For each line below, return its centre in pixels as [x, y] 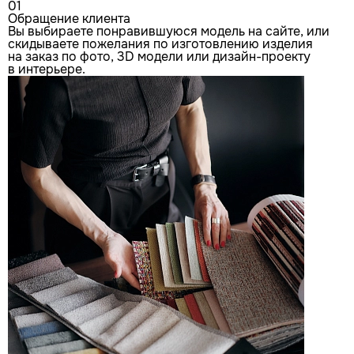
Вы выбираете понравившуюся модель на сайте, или [169, 32]
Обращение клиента [69, 19]
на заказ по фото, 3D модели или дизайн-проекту [159, 57]
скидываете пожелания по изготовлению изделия [160, 44]
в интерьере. [47, 70]
